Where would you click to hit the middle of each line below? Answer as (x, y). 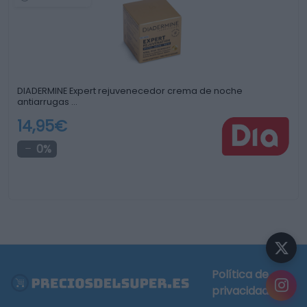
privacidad (240, 291)
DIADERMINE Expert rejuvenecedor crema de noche (130, 91)
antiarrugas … (47, 102)
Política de (240, 274)
